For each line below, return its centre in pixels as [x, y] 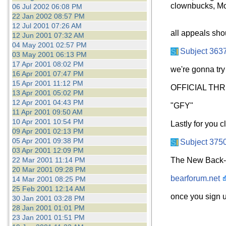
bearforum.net [195, 178]
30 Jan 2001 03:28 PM [48, 198]
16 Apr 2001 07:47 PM [48, 74]
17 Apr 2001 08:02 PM [48, 64]
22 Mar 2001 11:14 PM [48, 160]
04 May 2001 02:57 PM [49, 45]
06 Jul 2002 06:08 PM [47, 7]
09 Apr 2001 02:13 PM [48, 131]
